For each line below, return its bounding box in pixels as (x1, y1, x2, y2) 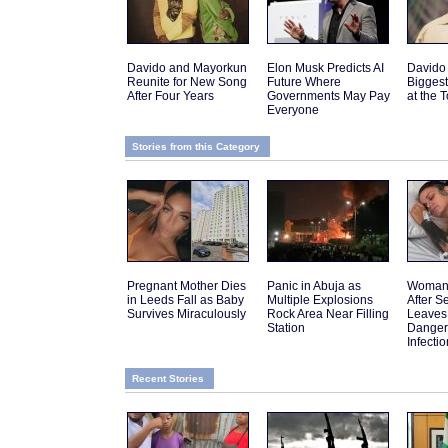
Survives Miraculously (127, 307, 246, 322)
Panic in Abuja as (267, 279, 361, 294)
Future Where (267, 75, 341, 90)
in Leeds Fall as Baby (127, 293, 244, 308)
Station (267, 321, 305, 336)
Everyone (267, 103, 319, 118)
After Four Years (127, 89, 214, 104)
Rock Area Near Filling (267, 307, 389, 322)
